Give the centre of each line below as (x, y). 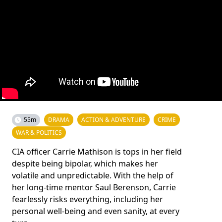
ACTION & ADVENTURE (113, 120)
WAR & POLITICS (39, 133)
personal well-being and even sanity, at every (96, 211)
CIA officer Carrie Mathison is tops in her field (97, 152)
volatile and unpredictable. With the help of (93, 175)
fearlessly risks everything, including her (87, 199)
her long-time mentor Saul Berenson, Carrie (94, 187)
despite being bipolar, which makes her (85, 164)
